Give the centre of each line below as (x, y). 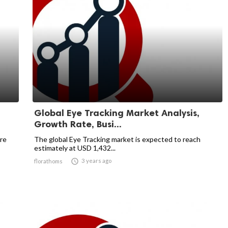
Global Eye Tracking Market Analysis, (117, 113)
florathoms (48, 161)
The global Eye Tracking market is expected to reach (117, 139)
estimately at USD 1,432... (75, 148)
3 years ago (96, 161)
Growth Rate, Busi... (78, 124)
